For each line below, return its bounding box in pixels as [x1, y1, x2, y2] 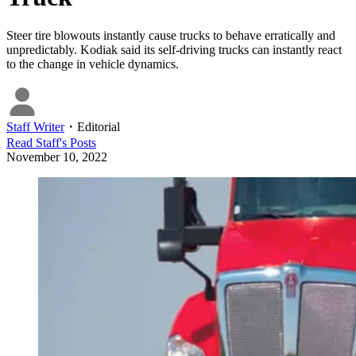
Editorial [77, 120, 120, 134]
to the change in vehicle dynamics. [6, 57, 179, 72]
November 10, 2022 [6, 150, 107, 164]
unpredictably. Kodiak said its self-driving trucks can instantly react [6, 43, 342, 57]
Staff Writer [6, 120, 64, 134]
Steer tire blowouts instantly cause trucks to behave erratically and [6, 29, 335, 43]
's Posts [60, 136, 96, 150]
